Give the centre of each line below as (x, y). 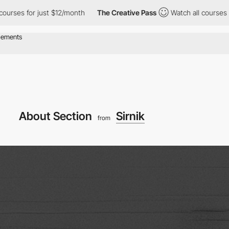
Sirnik (130, 116)
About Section (57, 116)
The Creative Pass (105, 13)
